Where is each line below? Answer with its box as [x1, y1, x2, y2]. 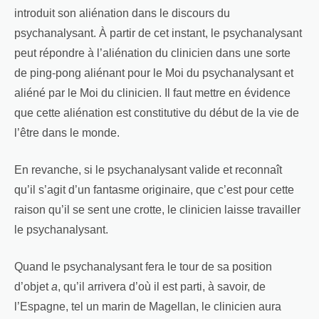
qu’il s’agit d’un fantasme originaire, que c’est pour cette [14, 184, 294, 197]
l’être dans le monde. [14, 127, 120, 140]
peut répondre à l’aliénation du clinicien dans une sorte [14, 47, 291, 60]
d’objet [14, 281, 51, 293]
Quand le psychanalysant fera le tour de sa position [14, 261, 272, 273]
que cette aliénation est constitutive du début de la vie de [14, 107, 299, 120]
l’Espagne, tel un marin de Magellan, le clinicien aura [14, 300, 281, 313]
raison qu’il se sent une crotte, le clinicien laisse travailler [14, 204, 300, 216]
